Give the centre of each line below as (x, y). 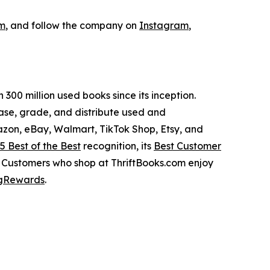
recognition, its (117, 146)
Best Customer (187, 146)
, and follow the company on (72, 25)
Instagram (164, 25)
